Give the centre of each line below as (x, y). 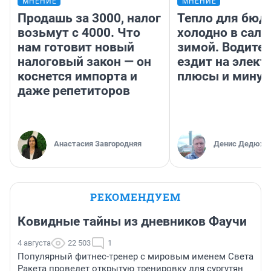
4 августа (34, 243)
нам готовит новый (76, 47)
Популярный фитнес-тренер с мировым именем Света (135, 257)
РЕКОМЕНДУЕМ (135, 197)
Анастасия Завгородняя (98, 144)
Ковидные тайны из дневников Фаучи (132, 222)
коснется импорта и (77, 77)
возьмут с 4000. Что (79, 33)
